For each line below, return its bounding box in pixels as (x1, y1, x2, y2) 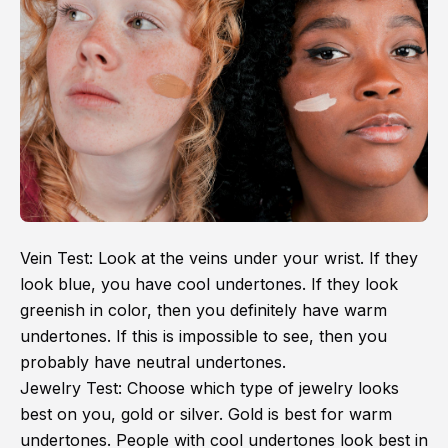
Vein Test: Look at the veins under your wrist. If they (20, 248, 418, 269)
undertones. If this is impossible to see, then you (20, 326, 387, 347)
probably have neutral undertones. (20, 352, 286, 373)
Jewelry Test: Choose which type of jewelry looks (20, 378, 399, 399)
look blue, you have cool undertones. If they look (20, 274, 398, 295)
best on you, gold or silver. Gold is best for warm (20, 404, 392, 425)
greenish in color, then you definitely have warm (20, 300, 387, 321)
